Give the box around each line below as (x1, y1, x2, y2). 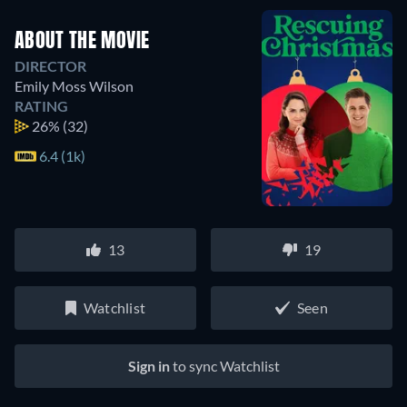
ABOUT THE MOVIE (15, 31, 150, 52)
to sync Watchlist (169, 356, 280, 374)
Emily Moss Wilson (15, 76, 134, 94)
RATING (15, 96, 68, 114)
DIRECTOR (15, 56, 86, 74)
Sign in (127, 356, 170, 374)
